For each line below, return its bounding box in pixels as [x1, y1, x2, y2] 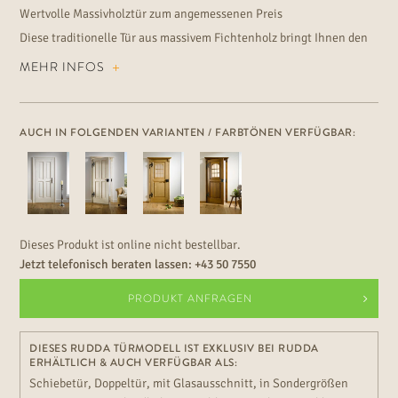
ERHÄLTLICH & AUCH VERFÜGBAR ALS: [29, 354, 238, 371]
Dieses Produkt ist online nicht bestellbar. [20, 237, 242, 253]
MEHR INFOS [20, 58, 109, 76]
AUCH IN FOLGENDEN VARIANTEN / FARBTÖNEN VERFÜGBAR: [20, 124, 356, 141]
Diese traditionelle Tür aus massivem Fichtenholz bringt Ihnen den [20, 30, 369, 46]
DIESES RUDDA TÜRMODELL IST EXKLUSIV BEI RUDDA [29, 340, 319, 357]
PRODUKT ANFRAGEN [128, 291, 252, 307]
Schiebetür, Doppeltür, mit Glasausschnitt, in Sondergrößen [29, 376, 349, 392]
